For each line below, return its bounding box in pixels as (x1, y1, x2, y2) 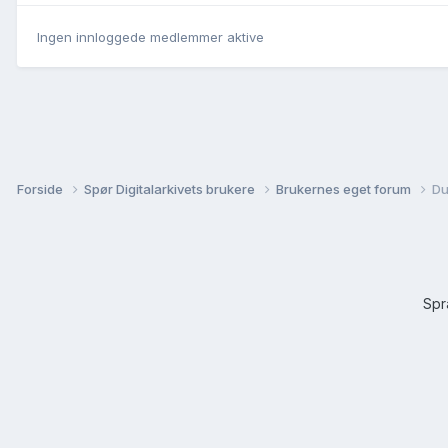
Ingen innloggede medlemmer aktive (37, 29, 264, 46)
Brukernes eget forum (276, 180, 414, 197)
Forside (17, 180, 66, 197)
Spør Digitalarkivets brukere (84, 180, 258, 197)
